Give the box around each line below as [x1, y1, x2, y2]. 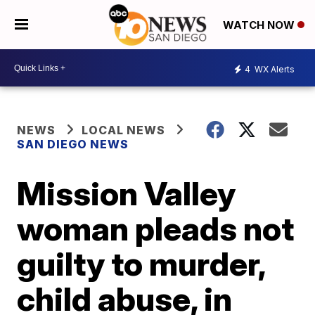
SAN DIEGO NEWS [17, 137, 129, 151]
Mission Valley [17, 174, 236, 213]
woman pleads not [17, 209, 295, 248]
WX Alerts [252, 63, 295, 75]
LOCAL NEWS [82, 123, 166, 137]
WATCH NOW [223, 18, 297, 32]
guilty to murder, [17, 244, 266, 283]
